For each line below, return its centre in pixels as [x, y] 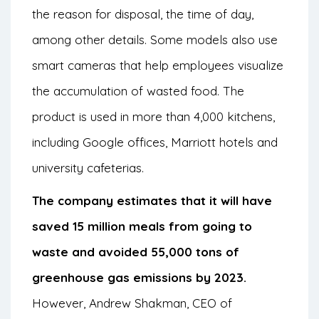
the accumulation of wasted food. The [138, 91]
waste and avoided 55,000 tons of [136, 252]
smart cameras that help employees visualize [158, 66]
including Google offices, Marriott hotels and [155, 142]
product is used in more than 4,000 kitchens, [153, 117]
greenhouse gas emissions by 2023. [139, 278]
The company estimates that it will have [152, 201]
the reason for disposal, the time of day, [143, 14]
